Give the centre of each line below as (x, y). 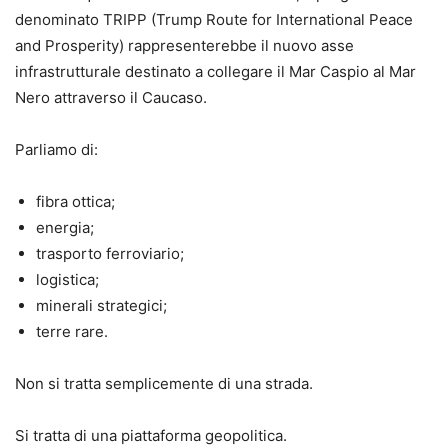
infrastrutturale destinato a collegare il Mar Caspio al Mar (215, 71)
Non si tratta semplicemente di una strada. (164, 383)
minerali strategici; (101, 305)
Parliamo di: (56, 149)
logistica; (67, 279)
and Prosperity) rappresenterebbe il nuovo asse (184, 45)
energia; (65, 227)
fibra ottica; (75, 201)
